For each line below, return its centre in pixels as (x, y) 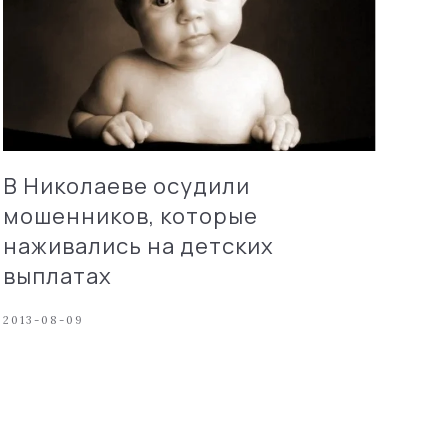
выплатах (57, 275)
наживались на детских (138, 245)
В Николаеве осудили (126, 185)
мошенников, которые (130, 215)
